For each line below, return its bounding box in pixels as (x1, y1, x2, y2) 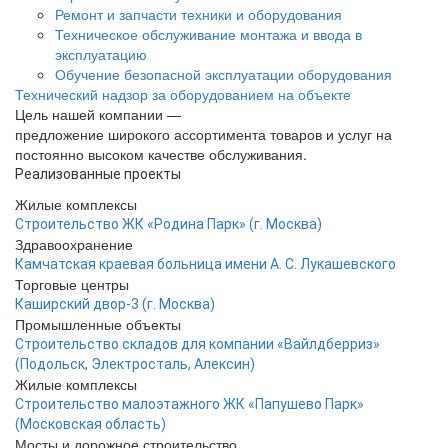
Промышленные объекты (15, 314, 181, 334)
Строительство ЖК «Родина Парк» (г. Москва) (15, 216, 322, 232)
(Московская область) (15, 416, 166, 432)
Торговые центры (15, 274, 129, 294)
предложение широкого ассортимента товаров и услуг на (15, 124, 392, 144)
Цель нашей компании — (15, 104, 181, 124)
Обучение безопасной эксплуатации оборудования (55, 64, 392, 84)
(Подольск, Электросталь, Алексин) (15, 356, 255, 372)
